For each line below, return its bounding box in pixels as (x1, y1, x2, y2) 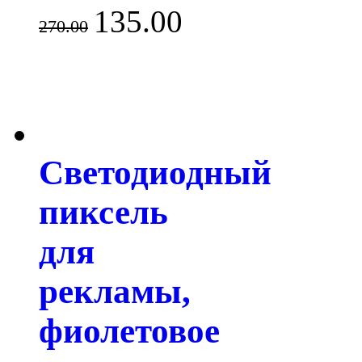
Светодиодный (39, 154, 271, 192)
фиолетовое (39, 312, 220, 351)
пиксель (39, 193, 168, 232)
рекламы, (39, 272, 191, 311)
